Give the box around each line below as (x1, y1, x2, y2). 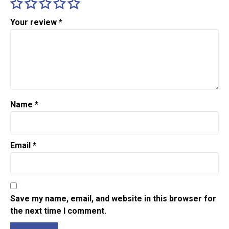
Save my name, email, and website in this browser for (10, 194, 216, 204)
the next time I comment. (10, 206, 106, 216)
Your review (10, 17, 59, 28)
